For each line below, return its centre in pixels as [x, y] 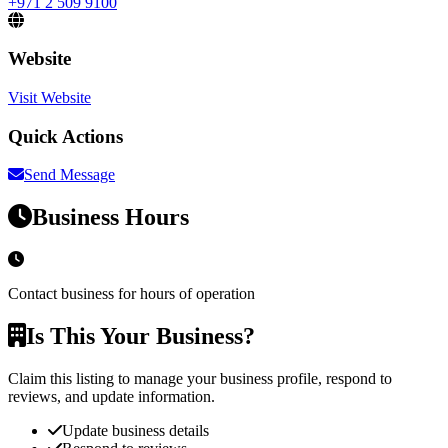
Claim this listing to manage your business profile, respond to [200, 379]
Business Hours [110, 217]
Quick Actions [65, 136]
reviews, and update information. [111, 397]
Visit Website [49, 97]
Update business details [135, 431]
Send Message [69, 175]
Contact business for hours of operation [131, 294]
